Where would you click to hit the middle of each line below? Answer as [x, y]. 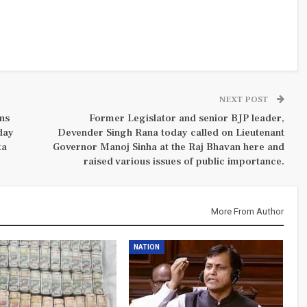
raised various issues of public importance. [184, 161]
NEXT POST [244, 99]
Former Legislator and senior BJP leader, [186, 118]
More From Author [247, 211]
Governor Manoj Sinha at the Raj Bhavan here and [168, 147]
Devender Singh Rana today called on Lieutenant [171, 132]
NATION [146, 247]
